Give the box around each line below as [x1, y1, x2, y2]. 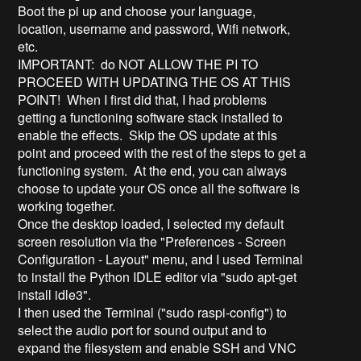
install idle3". [18, 285, 92, 305]
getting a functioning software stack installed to [18, 108, 284, 127]
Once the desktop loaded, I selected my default [18, 214, 284, 234]
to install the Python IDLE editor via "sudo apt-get [18, 268, 297, 287]
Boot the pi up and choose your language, [18, 2, 256, 21]
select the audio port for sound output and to [18, 321, 268, 340]
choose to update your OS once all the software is [18, 179, 301, 198]
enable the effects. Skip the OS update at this [18, 126, 278, 145]
